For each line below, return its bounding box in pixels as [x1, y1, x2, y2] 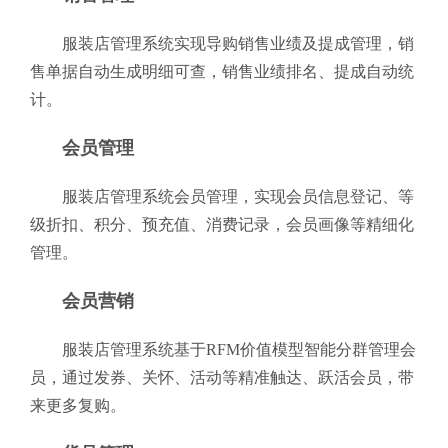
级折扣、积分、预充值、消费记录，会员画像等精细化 [30, 216, 414, 233]
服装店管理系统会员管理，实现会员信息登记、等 [62, 188, 414, 205]
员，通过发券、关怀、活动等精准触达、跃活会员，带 [30, 369, 414, 386]
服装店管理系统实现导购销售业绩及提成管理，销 [62, 35, 414, 52]
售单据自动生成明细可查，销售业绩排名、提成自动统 [30, 63, 414, 80]
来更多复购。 [30, 397, 126, 414]
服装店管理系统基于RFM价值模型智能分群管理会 [62, 341, 416, 358]
